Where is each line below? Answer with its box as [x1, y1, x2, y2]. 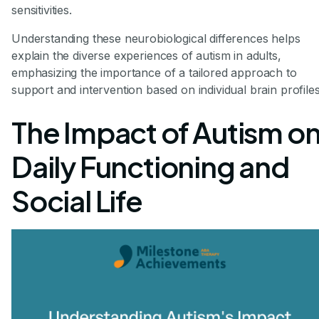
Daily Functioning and [11, 147, 289, 184]
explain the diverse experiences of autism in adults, [11, 48, 281, 63]
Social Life [11, 182, 142, 219]
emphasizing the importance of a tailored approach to [11, 65, 297, 80]
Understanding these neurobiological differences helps [11, 31, 300, 46]
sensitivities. [11, 2, 72, 17]
